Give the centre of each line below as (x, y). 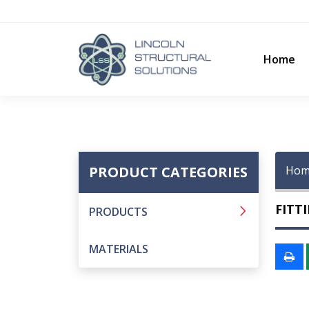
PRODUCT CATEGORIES (168, 172)
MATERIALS (119, 249)
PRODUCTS (118, 212)
